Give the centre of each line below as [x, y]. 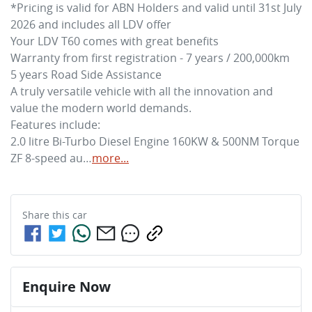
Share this [47, 215]
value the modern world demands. [102, 108]
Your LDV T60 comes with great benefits [116, 41]
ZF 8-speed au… [51, 158]
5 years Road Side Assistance [86, 75]
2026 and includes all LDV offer [91, 25]
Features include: [57, 125]
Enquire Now [67, 287]
